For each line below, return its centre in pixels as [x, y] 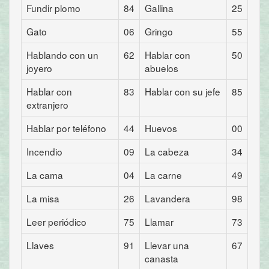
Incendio [44, 151]
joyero [39, 68]
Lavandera [168, 198]
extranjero [47, 104]
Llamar [159, 222]
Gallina [159, 8]
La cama [45, 175]
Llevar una [167, 245]
